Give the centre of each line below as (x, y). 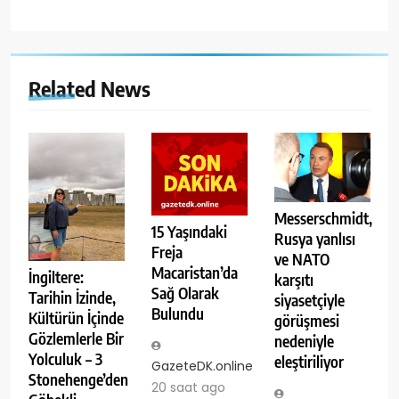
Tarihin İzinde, (72, 298)
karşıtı (293, 279)
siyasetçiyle (309, 300)
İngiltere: (56, 277)
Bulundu (177, 314)
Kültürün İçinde (76, 318)
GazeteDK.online (202, 366)
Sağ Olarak (185, 293)
